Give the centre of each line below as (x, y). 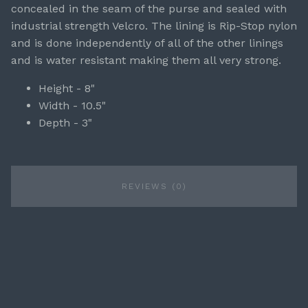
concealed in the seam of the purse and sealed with (149, 9)
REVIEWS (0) (154, 187)
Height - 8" (68, 89)
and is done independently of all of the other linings (147, 43)
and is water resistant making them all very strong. (146, 60)
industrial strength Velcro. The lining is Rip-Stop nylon (154, 26)
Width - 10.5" (74, 106)
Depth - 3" (67, 123)
